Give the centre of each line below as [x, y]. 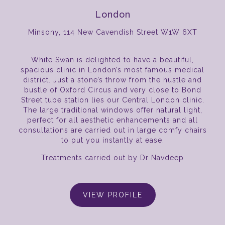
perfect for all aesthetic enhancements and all [113, 120]
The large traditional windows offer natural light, [113, 110]
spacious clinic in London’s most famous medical [113, 70]
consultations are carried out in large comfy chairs [113, 130]
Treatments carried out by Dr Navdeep [113, 158]
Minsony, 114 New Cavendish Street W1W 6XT [113, 32]
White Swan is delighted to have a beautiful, [113, 60]
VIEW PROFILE [113, 195]
